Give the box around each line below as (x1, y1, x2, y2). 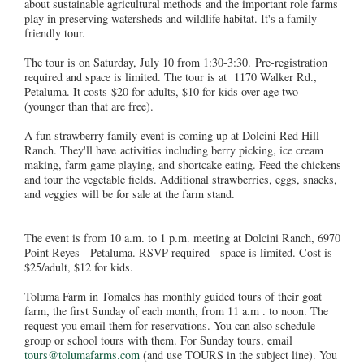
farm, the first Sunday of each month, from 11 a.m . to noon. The (24, 302, 328, 318)
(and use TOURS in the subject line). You (140, 346, 337, 362)
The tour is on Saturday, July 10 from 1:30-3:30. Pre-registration (24, 54, 327, 70)
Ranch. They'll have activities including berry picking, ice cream (24, 141, 323, 158)
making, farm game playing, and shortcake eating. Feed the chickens (24, 156, 341, 172)
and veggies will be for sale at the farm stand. (24, 185, 235, 201)
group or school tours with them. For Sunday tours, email (24, 331, 292, 348)
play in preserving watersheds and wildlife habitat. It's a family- (24, 10, 321, 26)
